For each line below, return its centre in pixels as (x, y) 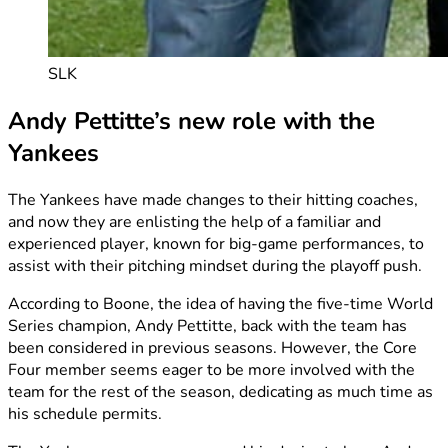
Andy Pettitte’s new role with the (191, 121)
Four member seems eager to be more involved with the (211, 370)
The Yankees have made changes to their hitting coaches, (213, 200)
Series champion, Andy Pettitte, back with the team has (207, 326)
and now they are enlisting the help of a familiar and (194, 222)
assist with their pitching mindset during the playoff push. (215, 266)
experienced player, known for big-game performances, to (216, 244)
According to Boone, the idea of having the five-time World (220, 304)
